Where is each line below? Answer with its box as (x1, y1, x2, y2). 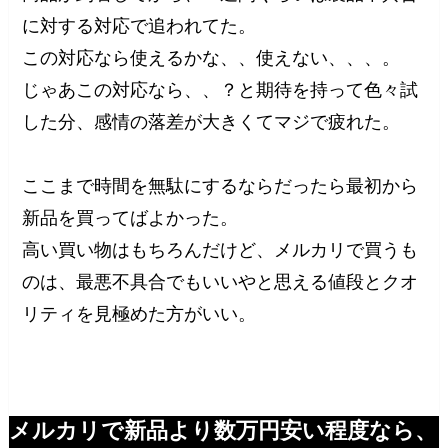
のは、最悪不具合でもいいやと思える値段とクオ (22, 272, 419, 293)
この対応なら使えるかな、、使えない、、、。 (22, 48, 401, 69)
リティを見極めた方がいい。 (22, 304, 257, 325)
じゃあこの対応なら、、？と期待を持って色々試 (22, 80, 419, 101)
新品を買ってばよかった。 (22, 208, 239, 229)
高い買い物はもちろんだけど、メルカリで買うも (22, 240, 419, 261)
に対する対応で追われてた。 (22, 16, 257, 37)
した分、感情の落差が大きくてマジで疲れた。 (22, 112, 401, 133)
